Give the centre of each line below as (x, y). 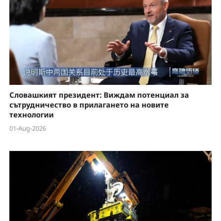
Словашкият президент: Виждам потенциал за (99, 94)
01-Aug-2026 (27, 128)
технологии (31, 114)
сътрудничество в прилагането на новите (89, 104)
